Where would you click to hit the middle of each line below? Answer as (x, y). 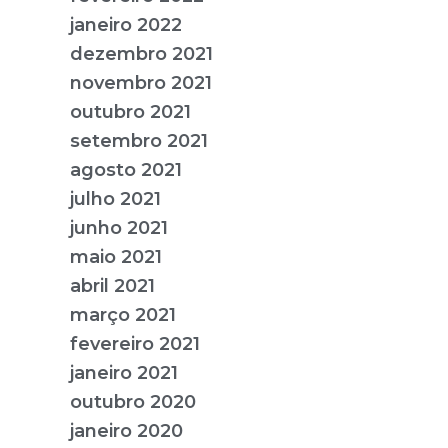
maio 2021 (116, 256)
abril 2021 (112, 285)
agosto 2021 (126, 169)
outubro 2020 (133, 401)
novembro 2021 (141, 82)
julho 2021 (115, 198)
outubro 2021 (130, 111)
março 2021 (123, 314)
